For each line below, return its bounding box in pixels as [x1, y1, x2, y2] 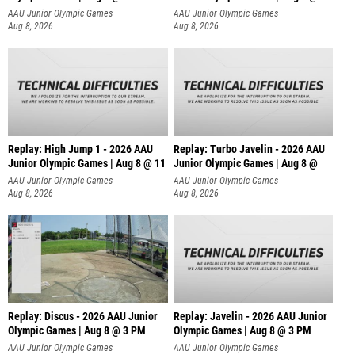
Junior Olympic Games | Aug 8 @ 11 [8, 156, 166, 170]
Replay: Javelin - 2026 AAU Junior [173, 309, 327, 323]
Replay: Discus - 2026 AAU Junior [8, 309, 158, 323]
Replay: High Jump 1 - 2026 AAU [8, 142, 153, 156]
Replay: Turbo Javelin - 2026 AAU [173, 142, 325, 156]
